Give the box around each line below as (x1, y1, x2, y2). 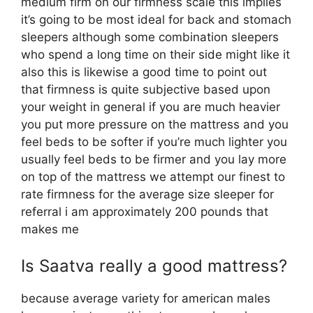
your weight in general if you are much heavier (21, 100, 280, 114)
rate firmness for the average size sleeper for (21, 187, 274, 201)
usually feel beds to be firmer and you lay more (21, 152, 286, 166)
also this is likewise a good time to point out (21, 65, 267, 79)
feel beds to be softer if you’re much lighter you (21, 135, 287, 149)
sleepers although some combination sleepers (21, 30, 279, 44)
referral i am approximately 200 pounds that (21, 205, 268, 219)
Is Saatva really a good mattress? (21, 255, 287, 276)
